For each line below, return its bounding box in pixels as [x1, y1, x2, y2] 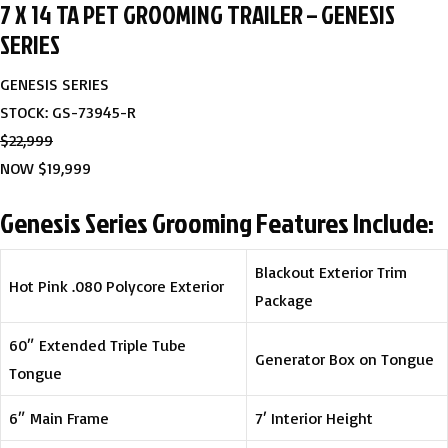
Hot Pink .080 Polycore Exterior [9, 275, 224, 296]
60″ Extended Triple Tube [9, 334, 186, 355]
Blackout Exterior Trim [255, 261, 407, 282]
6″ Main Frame [9, 407, 109, 428]
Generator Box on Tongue [255, 348, 434, 369]
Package [255, 289, 313, 310]
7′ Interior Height [255, 407, 373, 428]
